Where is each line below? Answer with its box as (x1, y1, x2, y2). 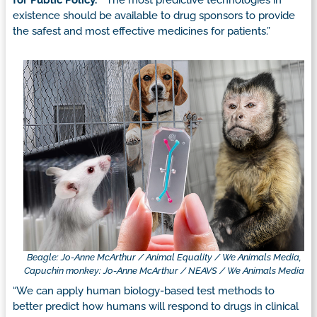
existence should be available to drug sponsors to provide (13, 9, 295, 23)
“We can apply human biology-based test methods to (13, 284, 275, 297)
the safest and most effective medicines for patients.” (13, 25, 270, 38)
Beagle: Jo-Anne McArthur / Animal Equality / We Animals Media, (26, 252, 301, 263)
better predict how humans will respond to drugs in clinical (13, 299, 299, 313)
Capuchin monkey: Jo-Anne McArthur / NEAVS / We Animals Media (23, 265, 304, 277)
